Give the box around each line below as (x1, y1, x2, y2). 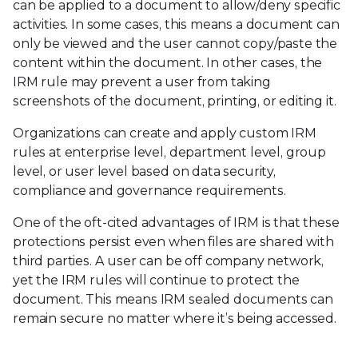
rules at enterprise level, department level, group (13, 144, 326, 160)
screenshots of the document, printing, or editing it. (13, 93, 336, 109)
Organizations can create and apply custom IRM (13, 125, 316, 141)
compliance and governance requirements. (13, 182, 286, 198)
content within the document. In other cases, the (13, 54, 323, 70)
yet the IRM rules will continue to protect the (13, 272, 300, 288)
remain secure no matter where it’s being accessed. (13, 310, 336, 326)
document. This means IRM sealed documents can (13, 291, 333, 307)
